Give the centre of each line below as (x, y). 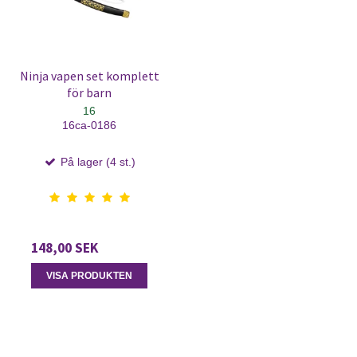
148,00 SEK (65, 247)
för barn (89, 92)
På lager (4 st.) (96, 161)
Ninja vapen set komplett (89, 76)
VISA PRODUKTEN (89, 275)
